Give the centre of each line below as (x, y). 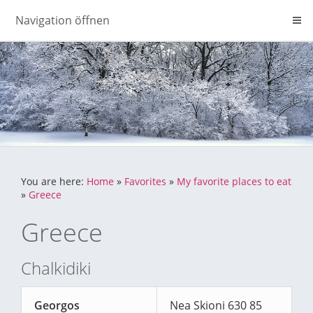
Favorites (145, 181)
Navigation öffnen (63, 20)
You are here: (54, 181)
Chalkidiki (56, 268)
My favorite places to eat (234, 181)
